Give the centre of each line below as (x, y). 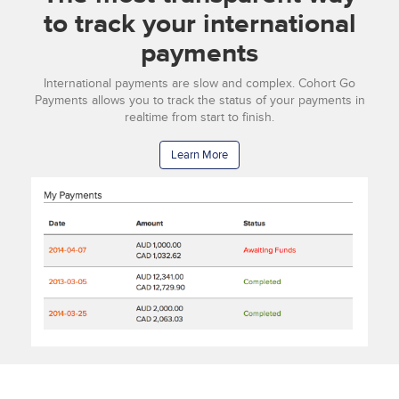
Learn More (199, 155)
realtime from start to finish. (199, 118)
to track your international (199, 23)
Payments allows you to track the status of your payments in (199, 101)
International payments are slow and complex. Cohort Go (199, 84)
